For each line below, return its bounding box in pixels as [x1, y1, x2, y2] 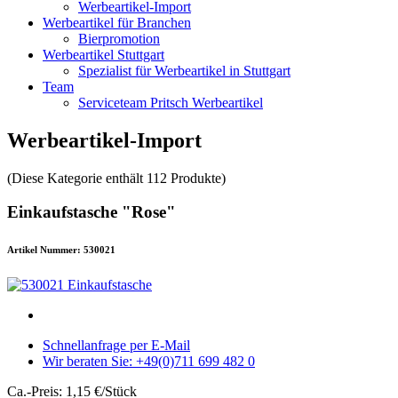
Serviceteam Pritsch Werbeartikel [78, 94, 263, 110]
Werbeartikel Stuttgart [43, 46, 164, 62]
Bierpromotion [78, 30, 160, 46]
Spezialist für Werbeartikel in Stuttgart [78, 62, 291, 78]
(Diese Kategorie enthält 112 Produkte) [7, 170, 226, 186]
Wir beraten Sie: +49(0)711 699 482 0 [43, 354, 255, 370]
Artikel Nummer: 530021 [7, 244, 115, 256]
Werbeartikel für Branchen [43, 14, 191, 30]
